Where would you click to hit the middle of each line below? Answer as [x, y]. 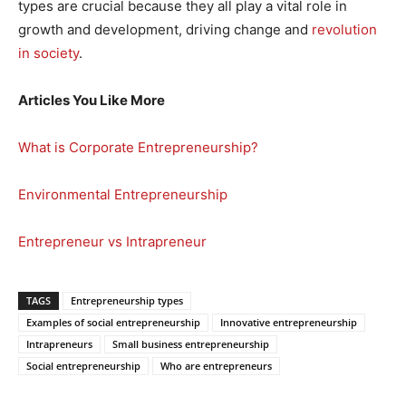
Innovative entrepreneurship [289, 322]
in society [48, 53]
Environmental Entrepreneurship [123, 194]
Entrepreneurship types [127, 300]
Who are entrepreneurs [216, 365]
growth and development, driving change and [165, 29]
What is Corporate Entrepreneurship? [138, 147]
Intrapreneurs [59, 343]
